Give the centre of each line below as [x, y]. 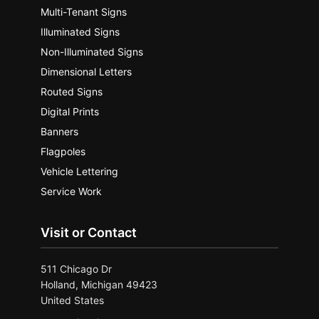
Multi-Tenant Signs [84, 12]
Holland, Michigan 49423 [99, 284]
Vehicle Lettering [80, 171]
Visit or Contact [89, 232]
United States [73, 300]
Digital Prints [70, 111]
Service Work [72, 191]
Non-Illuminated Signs [92, 52]
